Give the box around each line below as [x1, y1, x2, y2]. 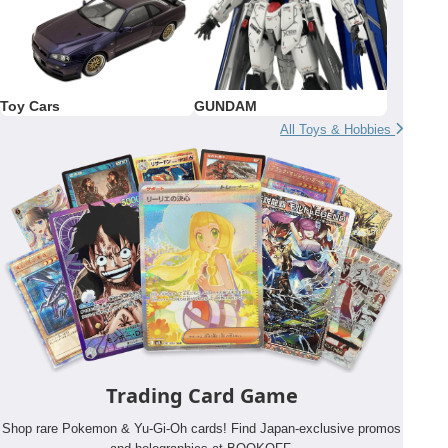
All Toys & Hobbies [280, 121, 396, 137]
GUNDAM [193, 97, 257, 114]
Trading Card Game [105, 381, 298, 409]
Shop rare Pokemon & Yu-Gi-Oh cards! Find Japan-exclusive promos [2, 420, 402, 436]
